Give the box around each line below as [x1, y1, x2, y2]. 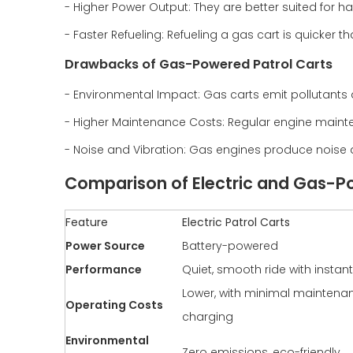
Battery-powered [182, 238, 278, 254]
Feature [65, 214, 108, 230]
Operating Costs [65, 297, 163, 313]
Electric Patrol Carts [182, 214, 290, 230]
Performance [65, 262, 142, 277]
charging [182, 309, 233, 325]
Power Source [65, 238, 145, 254]
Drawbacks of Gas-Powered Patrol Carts [65, 55, 333, 73]
